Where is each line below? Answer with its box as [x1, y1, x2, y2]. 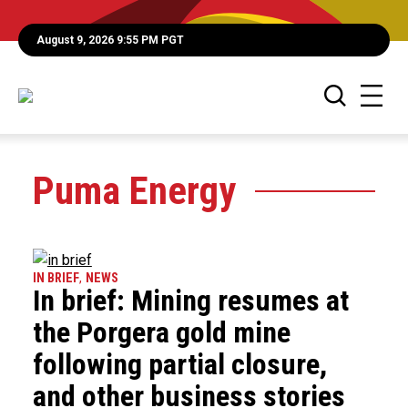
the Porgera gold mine [32, 315, 291, 350]
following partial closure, [32, 347, 327, 382]
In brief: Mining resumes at [32, 283, 349, 318]
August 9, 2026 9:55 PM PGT [36, 34, 184, 46]
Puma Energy [32, 168, 236, 213]
